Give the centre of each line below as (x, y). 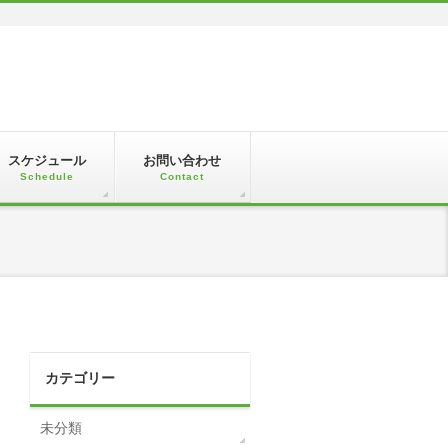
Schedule (46, 176)
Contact (182, 176)
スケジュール (46, 160)
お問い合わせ (182, 160)
